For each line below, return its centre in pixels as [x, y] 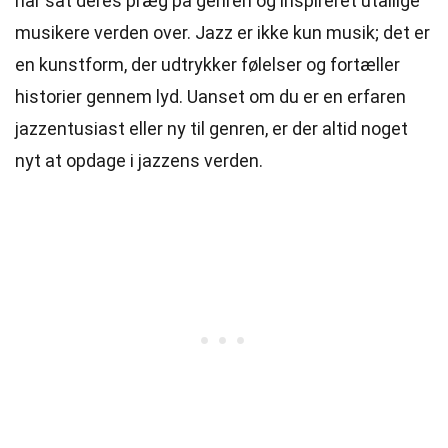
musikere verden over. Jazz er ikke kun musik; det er [222, 32]
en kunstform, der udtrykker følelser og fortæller [207, 64]
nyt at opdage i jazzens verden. [139, 160]
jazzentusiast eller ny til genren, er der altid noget [211, 128]
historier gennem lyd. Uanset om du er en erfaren [210, 96]
